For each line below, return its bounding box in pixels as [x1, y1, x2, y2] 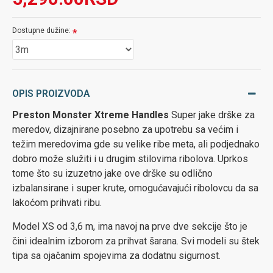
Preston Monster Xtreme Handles [12, 109, 169, 121]
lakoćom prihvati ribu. [12, 197, 102, 208]
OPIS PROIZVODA [12, 88, 90, 99]
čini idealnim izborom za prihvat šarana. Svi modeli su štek [12, 235, 260, 247]
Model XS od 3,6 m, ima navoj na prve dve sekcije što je [12, 221, 247, 232]
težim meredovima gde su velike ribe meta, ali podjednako [12, 138, 260, 150]
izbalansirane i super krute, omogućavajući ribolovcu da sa [12, 182, 258, 194]
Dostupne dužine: [12, 26, 71, 35]
